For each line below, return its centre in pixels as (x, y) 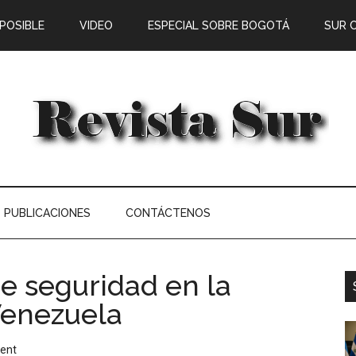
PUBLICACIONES (47, 213)
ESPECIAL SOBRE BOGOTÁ (219, 25)
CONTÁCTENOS (168, 213)
